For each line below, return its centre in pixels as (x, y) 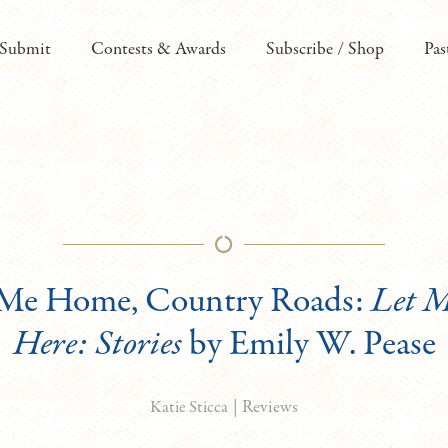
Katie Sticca (189, 407)
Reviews (270, 407)
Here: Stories (97, 344)
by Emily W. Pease (308, 344)
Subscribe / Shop (325, 49)
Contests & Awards (158, 49)
